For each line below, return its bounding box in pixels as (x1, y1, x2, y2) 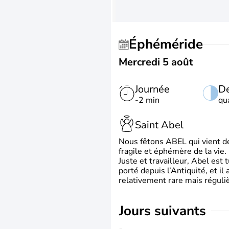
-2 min (135, 95, 159, 106)
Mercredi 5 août (119, 55, 193, 69)
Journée (135, 82, 170, 96)
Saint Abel (135, 118, 184, 132)
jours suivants (124, 202, 206, 220)
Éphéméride (137, 35, 203, 53)
